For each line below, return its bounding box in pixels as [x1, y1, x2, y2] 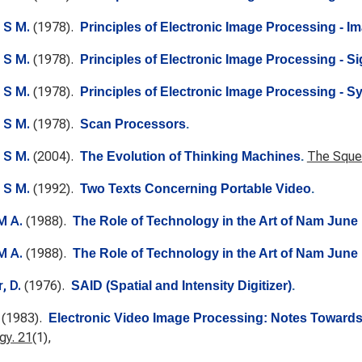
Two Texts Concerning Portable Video [79, 182, 311, 196]
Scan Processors [79, 117, 186, 131]
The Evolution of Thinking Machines [79, 149, 301, 163]
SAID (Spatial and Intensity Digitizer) [70, 279, 292, 293]
